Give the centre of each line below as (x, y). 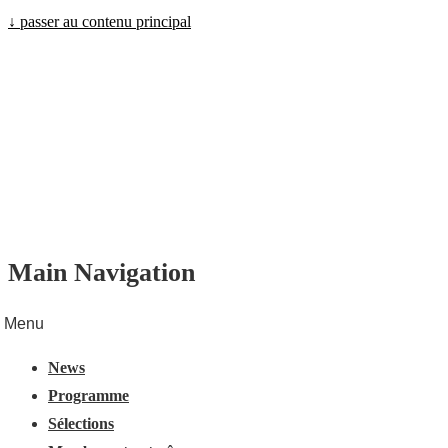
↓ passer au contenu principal (99, 21)
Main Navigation (101, 272)
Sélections (81, 424)
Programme (88, 396)
